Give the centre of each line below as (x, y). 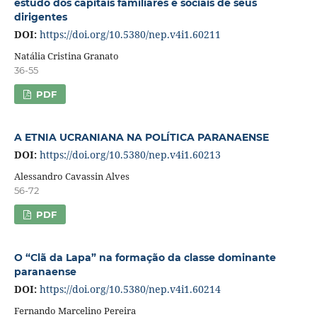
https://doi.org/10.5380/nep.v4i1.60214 (130, 289)
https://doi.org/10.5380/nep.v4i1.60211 (130, 34)
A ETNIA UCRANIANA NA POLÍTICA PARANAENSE (141, 137)
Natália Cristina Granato (66, 56)
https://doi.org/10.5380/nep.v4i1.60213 (130, 154)
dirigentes (40, 17)
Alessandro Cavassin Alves (71, 176)
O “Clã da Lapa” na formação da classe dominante (145, 257)
